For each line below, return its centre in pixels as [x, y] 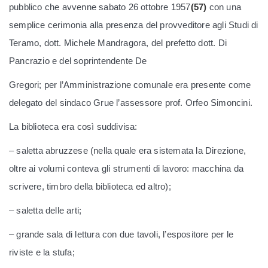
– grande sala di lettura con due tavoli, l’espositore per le [121, 234]
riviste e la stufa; [42, 252]
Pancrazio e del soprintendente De [78, 61]
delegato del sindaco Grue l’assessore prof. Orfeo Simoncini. [131, 103]
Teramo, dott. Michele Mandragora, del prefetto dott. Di [118, 43]
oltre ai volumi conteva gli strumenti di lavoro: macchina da [127, 168]
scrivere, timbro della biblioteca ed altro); [90, 186]
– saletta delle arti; [45, 210]
